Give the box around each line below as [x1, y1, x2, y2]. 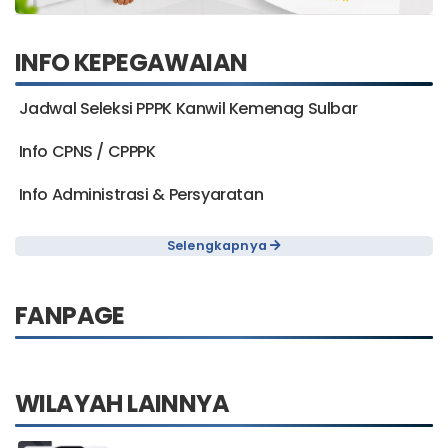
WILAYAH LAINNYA [15, 406, 229, 440]
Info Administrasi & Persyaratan [18, 203, 264, 227]
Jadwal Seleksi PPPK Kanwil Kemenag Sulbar [18, 117, 358, 141]
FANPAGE [15, 318, 125, 352]
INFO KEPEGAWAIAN [15, 65, 248, 99]
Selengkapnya [166, 256, 271, 274]
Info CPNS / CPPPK [18, 160, 156, 184]
